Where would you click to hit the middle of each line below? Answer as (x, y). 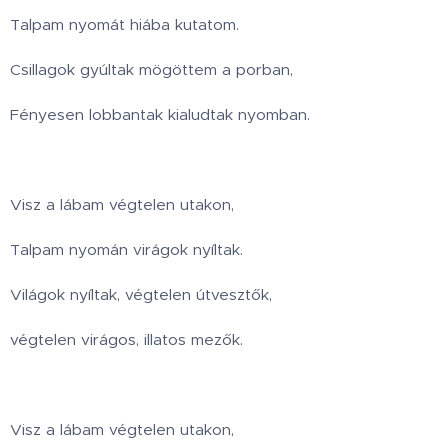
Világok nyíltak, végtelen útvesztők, (141, 295)
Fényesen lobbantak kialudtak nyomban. (160, 115)
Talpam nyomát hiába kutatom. (124, 25)
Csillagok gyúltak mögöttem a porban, (151, 70)
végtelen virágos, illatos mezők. (126, 340)
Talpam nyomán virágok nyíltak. (126, 250)
